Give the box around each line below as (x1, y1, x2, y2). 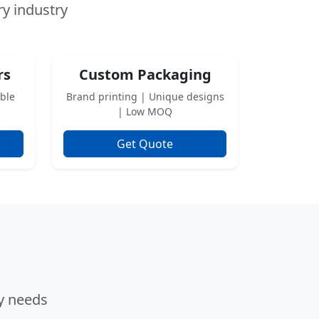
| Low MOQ (117, 105, 172, 118)
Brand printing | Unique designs (66, 90, 224, 103)
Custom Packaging (78, 65, 211, 84)
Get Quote (117, 136, 173, 152)
